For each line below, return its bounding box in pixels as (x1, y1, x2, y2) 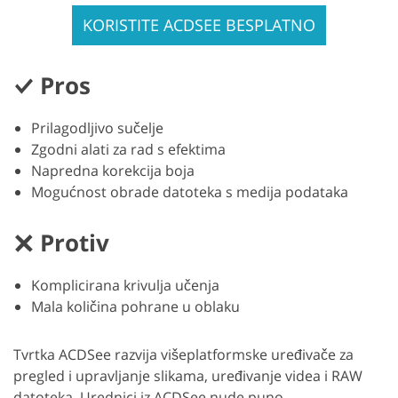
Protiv (40, 227, 109, 259)
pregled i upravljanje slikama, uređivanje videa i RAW (13, 366, 362, 386)
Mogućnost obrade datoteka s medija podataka (31, 182, 348, 203)
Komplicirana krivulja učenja (31, 275, 219, 296)
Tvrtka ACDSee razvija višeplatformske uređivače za (13, 345, 354, 365)
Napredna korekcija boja (31, 161, 195, 181)
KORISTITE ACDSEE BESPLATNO (83, 14, 315, 36)
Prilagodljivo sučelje (31, 118, 163, 139)
